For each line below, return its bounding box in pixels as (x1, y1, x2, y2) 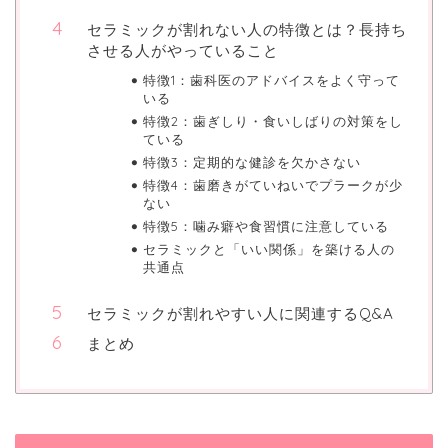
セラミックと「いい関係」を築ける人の (142, 240, 395, 257)
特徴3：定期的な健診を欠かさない (142, 153, 361, 170)
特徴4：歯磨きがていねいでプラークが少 (142, 176, 403, 193)
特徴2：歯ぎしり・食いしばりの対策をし (142, 112, 403, 129)
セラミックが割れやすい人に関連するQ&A (87, 303, 394, 323)
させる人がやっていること (87, 40, 279, 60)
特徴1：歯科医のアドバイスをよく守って (142, 71, 400, 88)
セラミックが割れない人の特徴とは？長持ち (87, 19, 407, 39)
